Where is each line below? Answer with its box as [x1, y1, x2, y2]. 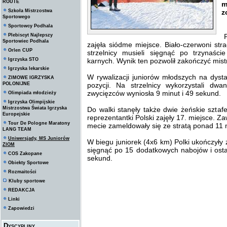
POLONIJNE [3, 81, 30, 86]
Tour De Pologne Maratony [8, 121, 70, 126]
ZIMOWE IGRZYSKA [8, 75, 54, 80]
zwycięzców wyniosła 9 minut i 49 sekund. [87, 89, 221, 97]
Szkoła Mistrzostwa [8, 8, 52, 13]
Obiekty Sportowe [8, 160, 49, 165]
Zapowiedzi [8, 206, 34, 211]
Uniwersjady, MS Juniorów [8, 136, 69, 141]
